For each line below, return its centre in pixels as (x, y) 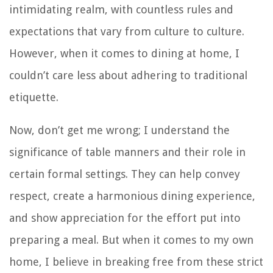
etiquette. (34, 97)
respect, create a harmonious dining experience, (132, 196)
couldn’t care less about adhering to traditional (128, 75)
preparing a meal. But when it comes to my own (131, 239)
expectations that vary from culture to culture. (127, 31)
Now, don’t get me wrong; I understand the (119, 130)
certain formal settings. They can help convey (125, 174)
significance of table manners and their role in (127, 152)
